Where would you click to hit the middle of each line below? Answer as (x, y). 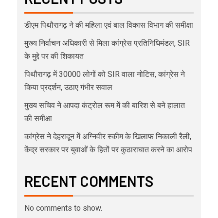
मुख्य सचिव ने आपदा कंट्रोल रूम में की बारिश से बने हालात (105, 105)
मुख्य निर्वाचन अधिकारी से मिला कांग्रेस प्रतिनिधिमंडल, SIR (107, 43)
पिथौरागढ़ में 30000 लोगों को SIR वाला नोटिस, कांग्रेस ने (105, 74)
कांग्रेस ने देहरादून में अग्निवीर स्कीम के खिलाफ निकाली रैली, (108, 136)
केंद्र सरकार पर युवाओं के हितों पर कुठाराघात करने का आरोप (108, 149)
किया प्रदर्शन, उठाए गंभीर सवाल (68, 87)
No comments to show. (63, 208)
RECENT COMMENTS (89, 181)
